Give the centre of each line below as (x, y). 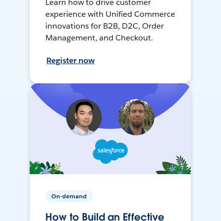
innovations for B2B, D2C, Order (105, 26)
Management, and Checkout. (99, 38)
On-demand (69, 196)
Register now (71, 61)
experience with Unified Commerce (110, 14)
